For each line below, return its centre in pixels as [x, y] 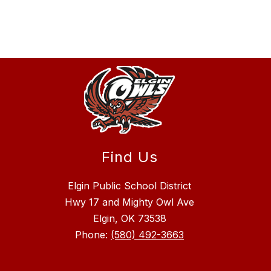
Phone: [93, 235]
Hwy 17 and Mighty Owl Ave [129, 202]
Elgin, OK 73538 [129, 219]
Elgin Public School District [129, 186]
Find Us [129, 157]
